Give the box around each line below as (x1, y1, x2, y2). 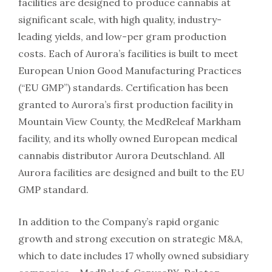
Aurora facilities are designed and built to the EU (18, 166, 245, 178)
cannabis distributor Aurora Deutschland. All (18, 149, 225, 161)
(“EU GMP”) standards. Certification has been (18, 81, 228, 93)
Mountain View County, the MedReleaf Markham (18, 115, 241, 127)
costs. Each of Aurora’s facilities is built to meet (18, 47, 238, 59)
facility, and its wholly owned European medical (18, 132, 237, 144)
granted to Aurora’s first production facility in (18, 98, 233, 110)
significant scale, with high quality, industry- (18, 13, 222, 25)
